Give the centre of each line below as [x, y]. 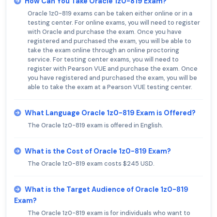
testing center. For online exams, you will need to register [114, 23]
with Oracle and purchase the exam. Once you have [105, 32]
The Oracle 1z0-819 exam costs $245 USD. [91, 164]
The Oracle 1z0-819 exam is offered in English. [95, 125]
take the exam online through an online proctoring [103, 50]
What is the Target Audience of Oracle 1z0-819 [107, 190]
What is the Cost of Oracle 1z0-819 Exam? [98, 151]
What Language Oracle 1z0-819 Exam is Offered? [110, 113]
